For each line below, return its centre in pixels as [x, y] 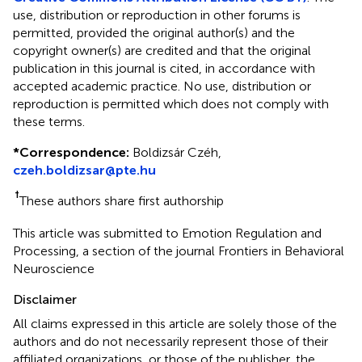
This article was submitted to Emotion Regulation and [167, 233]
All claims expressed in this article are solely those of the [175, 323]
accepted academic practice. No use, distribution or [162, 86]
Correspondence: [74, 152]
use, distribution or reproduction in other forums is [157, 15]
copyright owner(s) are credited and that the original [162, 50]
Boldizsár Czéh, [175, 152]
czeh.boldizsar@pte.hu [84, 170]
